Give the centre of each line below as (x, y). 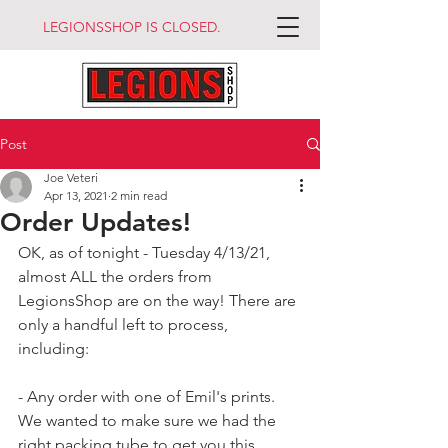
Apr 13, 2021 (76, 195)
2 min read (139, 195)
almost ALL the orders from (117, 276)
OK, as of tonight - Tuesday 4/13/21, (146, 252)
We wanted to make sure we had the (149, 420)
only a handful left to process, (125, 324)
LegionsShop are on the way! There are (159, 300)
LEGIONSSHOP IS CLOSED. (132, 27)
